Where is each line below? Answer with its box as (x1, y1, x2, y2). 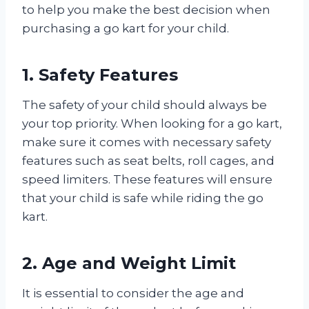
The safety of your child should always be (22, 97, 267, 112)
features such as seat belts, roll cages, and (22, 153, 275, 168)
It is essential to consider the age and (22, 286, 244, 300)
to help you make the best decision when (22, 2, 270, 17)
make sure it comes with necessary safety (22, 134, 271, 149)
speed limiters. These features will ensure (22, 172, 272, 186)
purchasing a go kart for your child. (22, 21, 229, 35)
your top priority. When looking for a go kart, (22, 116, 282, 130)
